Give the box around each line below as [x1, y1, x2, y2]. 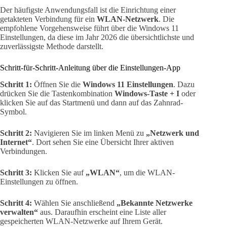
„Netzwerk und [146, 128, 199, 137]
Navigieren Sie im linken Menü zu [32, 128, 146, 137]
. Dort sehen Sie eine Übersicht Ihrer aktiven [32, 137, 174, 146]
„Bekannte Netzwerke [117, 198, 193, 207]
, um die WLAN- [120, 168, 175, 177]
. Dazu [173, 80, 195, 89]
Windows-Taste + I [115, 89, 179, 98]
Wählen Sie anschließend [32, 198, 117, 207]
